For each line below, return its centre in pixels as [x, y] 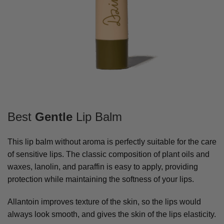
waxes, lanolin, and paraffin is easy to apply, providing [103, 166]
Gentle [54, 116]
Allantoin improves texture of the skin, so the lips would [104, 201]
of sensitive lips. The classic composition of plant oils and [108, 154]
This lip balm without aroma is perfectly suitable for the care [112, 141]
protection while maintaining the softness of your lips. [101, 179]
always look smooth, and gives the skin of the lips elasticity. [112, 214]
